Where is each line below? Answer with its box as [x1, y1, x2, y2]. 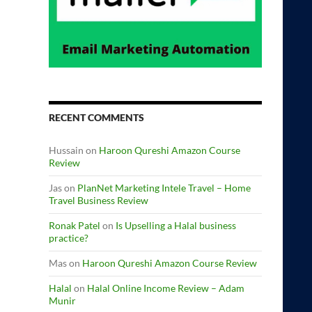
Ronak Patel [49, 219, 100, 231]
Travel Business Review [49, 194, 148, 206]
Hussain [49, 143, 84, 156]
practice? [49, 231, 88, 244]
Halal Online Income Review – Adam [87, 281, 244, 294]
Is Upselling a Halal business [116, 219, 236, 231]
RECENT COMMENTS [49, 111, 144, 123]
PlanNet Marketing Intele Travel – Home [77, 181, 251, 194]
